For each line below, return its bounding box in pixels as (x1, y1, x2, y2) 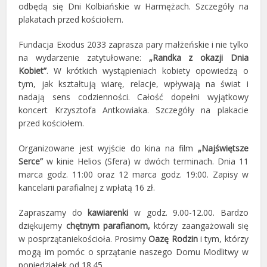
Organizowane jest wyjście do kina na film (18, 142, 198, 154)
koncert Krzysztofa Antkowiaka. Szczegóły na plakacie (18, 104, 249, 116)
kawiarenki (88, 207, 135, 218)
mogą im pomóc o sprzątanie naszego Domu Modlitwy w (18, 246, 249, 257)
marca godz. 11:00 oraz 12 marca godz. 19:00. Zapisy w (18, 169, 249, 180)
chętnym (66, 220, 100, 231)
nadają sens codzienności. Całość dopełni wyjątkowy (18, 91, 249, 103)
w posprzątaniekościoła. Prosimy (18, 233, 149, 244)
